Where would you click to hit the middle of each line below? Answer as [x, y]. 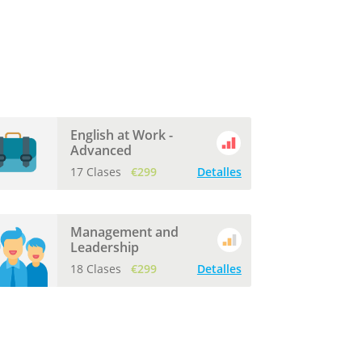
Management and [124, 232]
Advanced [101, 150]
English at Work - [121, 135]
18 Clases [97, 269]
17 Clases [97, 172]
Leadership [104, 247]
